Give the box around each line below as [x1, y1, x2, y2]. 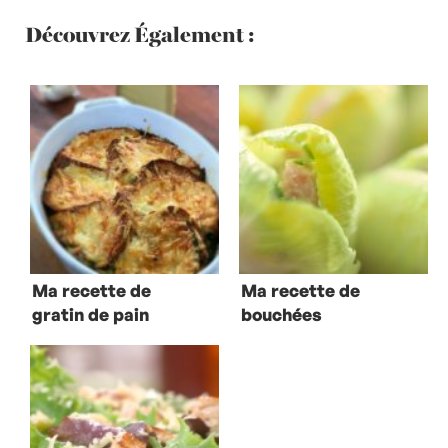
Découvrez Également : [25, 17, 255, 50]
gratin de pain [32, 304, 153, 325]
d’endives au [241, 328, 346, 349]
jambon [241, 352, 303, 373]
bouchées [241, 304, 322, 325]
